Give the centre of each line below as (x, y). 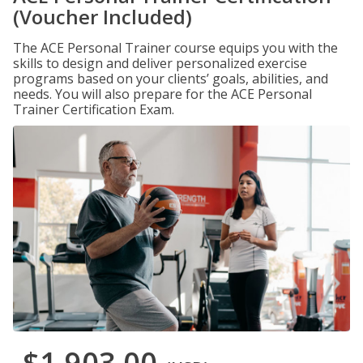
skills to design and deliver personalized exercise (160, 63)
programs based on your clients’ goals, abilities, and (171, 79)
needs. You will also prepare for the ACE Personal (162, 94)
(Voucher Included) (102, 17)
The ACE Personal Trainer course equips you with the (175, 48)
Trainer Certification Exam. (94, 109)
